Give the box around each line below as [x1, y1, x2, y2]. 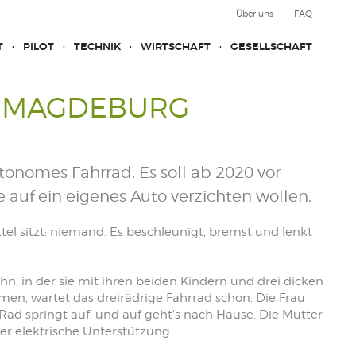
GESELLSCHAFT [230, 40, 312, 53]
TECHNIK [74, 40, 121, 53]
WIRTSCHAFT [141, 40, 211, 53]
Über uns [236, 8, 273, 19]
